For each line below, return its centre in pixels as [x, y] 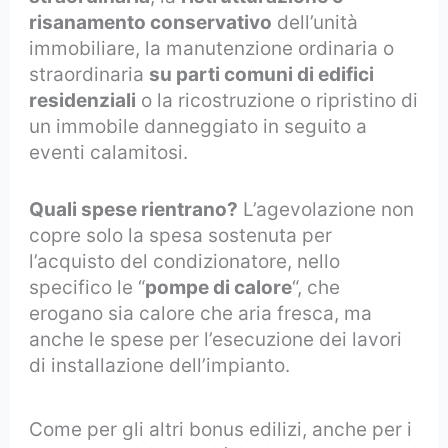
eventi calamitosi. [109, 153]
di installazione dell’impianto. [160, 365]
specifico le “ [87, 287]
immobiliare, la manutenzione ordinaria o [212, 49]
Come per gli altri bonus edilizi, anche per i [221, 429]
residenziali [83, 101]
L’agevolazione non [326, 209]
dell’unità [315, 23]
